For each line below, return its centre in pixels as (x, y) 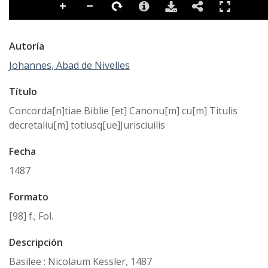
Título (23, 91)
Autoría (27, 46)
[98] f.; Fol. (31, 216)
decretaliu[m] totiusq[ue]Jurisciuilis (87, 125)
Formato (29, 197)
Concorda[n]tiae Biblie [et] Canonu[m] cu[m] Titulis (123, 110)
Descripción (36, 242)
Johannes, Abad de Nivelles (69, 65)
